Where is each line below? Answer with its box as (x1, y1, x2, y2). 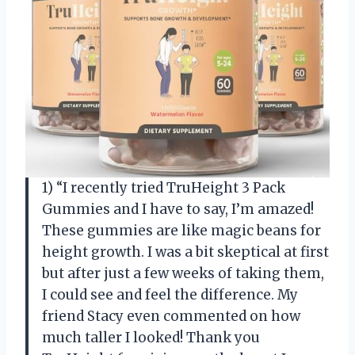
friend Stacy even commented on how (42, 307, 300, 325)
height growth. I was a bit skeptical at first (42, 242, 329, 261)
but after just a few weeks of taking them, (42, 264, 324, 282)
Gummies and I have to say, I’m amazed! (42, 200, 314, 218)
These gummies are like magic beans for (42, 221, 321, 239)
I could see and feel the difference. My (42, 285, 298, 303)
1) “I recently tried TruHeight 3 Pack (42, 178, 285, 197)
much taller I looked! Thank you (42, 328, 260, 346)
